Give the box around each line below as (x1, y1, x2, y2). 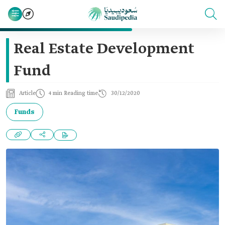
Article (19, 90, 36, 97)
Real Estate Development (14, 40, 194, 59)
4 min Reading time (49, 90, 98, 97)
